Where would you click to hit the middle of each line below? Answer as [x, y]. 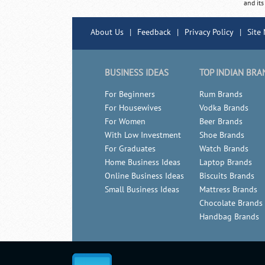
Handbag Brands [229, 217]
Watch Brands [224, 149]
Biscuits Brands [227, 176]
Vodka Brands [224, 108]
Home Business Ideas [143, 162]
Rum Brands [221, 94]
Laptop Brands [226, 162]
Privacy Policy [209, 32]
